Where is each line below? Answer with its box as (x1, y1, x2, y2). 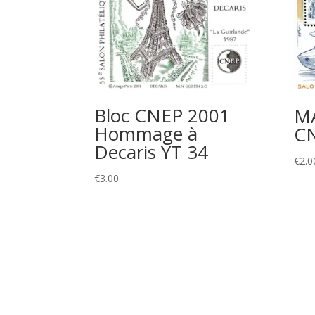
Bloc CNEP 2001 (94, 102, 231, 128)
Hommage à (94, 120, 198, 146)
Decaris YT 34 (94, 139, 209, 165)
